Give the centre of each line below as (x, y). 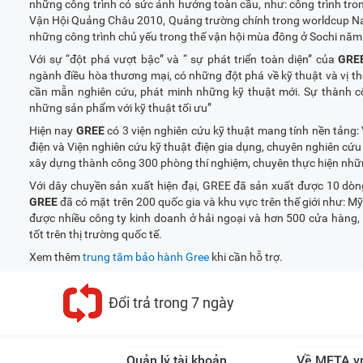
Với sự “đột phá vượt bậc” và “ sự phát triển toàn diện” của (184, 59)
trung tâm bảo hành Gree (146, 257)
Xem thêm (56, 257)
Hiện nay (53, 130)
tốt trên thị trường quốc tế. (96, 234)
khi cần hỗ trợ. (247, 257)
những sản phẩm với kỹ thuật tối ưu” (120, 108)
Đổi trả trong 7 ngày (172, 303)
